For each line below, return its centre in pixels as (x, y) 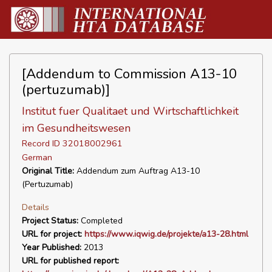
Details (36, 207)
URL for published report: (70, 261)
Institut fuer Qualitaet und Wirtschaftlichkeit (130, 111)
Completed (100, 221)
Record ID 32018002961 (72, 143)
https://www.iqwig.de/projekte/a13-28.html (166, 234)
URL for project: (52, 234)
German (37, 157)
